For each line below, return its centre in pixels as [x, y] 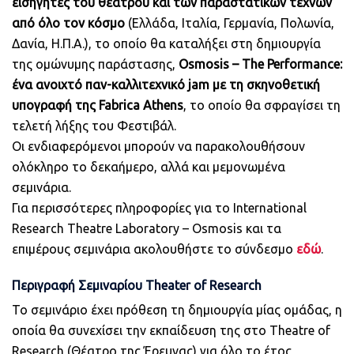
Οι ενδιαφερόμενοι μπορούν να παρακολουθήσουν [158, 146]
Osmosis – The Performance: [260, 64]
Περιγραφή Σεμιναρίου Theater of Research [137, 285]
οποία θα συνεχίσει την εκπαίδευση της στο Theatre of [171, 330]
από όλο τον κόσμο [68, 23]
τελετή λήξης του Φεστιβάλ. [94, 125]
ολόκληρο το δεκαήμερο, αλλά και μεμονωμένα [149, 166]
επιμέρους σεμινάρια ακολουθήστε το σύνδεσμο [154, 249]
